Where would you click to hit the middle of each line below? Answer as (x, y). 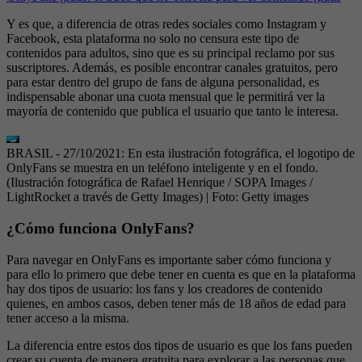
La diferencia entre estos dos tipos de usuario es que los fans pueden (179, 345)
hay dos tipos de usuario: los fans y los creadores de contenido (164, 288)
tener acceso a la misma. (68, 318)
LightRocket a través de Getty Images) (105, 197)
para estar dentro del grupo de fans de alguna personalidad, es (163, 82)
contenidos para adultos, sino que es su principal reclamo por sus (170, 53)
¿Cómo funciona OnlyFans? (101, 228)
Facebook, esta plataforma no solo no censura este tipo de (153, 39)
